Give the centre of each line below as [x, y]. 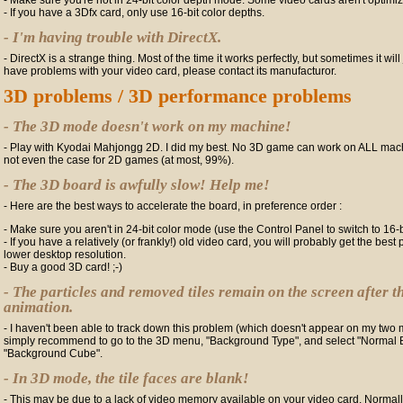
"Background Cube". [53, 354]
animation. [38, 307]
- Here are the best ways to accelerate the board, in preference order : [173, 206]
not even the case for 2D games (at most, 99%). [119, 160]
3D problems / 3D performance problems [178, 96]
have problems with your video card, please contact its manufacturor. [170, 71]
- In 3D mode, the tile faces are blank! [126, 378]
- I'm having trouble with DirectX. [112, 37]
